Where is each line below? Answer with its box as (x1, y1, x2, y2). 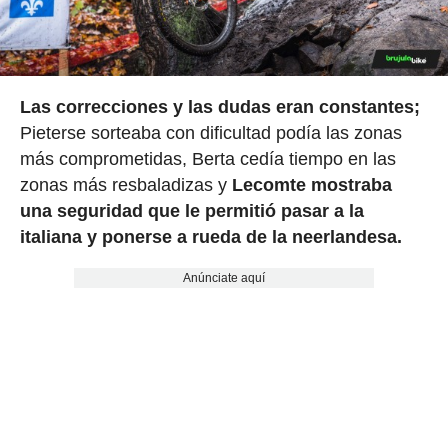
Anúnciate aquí (182, 271, 265, 286)
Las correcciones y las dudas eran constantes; (19, 97, 420, 118)
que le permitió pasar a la (147, 201, 364, 222)
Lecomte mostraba (231, 175, 392, 196)
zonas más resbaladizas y (19, 175, 232, 196)
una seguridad (19, 201, 143, 222)
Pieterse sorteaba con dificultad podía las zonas (19, 123, 402, 144)
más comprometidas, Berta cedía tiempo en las (19, 149, 396, 170)
